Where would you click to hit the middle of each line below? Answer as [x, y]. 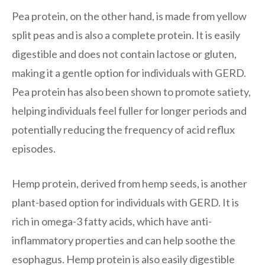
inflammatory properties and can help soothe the [124, 240]
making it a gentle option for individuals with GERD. [129, 72]
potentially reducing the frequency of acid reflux [123, 129]
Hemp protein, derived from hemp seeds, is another [130, 183]
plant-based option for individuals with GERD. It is [125, 202]
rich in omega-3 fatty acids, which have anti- [112, 221]
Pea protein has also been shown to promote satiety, [131, 91]
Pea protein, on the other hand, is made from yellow [129, 16]
